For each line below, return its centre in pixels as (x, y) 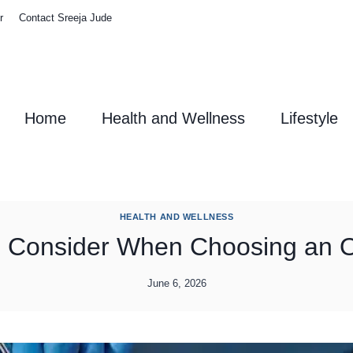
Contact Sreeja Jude (65, 18)
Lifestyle (309, 119)
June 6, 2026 (176, 284)
